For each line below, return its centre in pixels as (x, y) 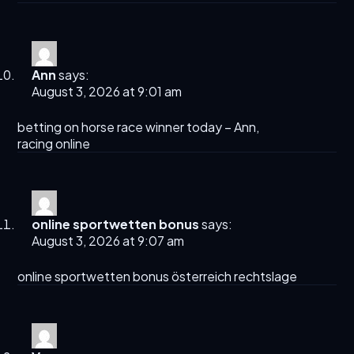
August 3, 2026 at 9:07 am (108, 241)
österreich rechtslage (233, 277)
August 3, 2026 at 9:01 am (107, 92)
